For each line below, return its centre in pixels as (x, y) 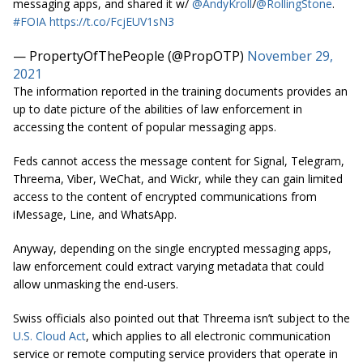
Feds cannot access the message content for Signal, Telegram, (179, 161)
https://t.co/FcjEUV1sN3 (112, 22)
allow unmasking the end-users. (96, 284)
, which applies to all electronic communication (208, 336)
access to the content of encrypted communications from (165, 197)
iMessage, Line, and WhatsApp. (95, 215)
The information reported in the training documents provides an (180, 92)
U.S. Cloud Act (49, 336)
